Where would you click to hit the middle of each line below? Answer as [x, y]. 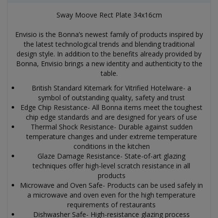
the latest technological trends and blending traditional [109, 44]
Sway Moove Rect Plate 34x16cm [109, 15]
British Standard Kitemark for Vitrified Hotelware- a [111, 88]
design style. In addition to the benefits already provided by [109, 54]
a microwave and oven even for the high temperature [111, 195]
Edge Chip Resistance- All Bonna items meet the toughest [111, 107]
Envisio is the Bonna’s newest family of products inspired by [109, 34]
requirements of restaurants [111, 205]
